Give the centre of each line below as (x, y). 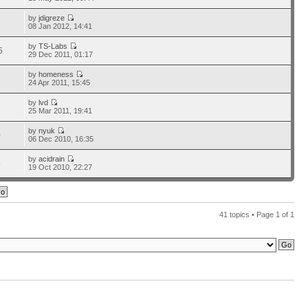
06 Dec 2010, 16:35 (61, 139)
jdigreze (52, 18)
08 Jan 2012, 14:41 (60, 26)
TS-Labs (53, 46)
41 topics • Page (247, 214)
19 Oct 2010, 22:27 (60, 167)
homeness (56, 74)
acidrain (52, 159)
